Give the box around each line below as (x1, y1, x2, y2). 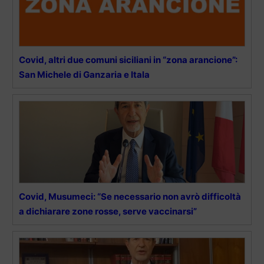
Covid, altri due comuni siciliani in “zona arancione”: (19, 54, 237, 66)
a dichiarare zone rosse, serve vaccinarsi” (19, 206, 197, 217)
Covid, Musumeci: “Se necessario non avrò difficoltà (19, 191, 241, 203)
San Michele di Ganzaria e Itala (19, 69, 150, 81)
